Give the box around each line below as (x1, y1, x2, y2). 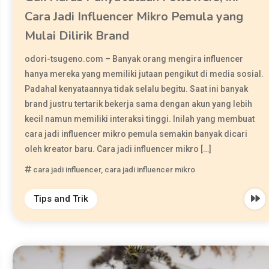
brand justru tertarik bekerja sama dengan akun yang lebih (25, 99, 253, 109)
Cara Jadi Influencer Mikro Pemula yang (25, 8, 244, 25)
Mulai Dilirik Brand (25, 28, 130, 44)
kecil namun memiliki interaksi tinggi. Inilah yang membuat (25, 114, 255, 124)
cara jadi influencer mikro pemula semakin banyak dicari (25, 129, 248, 139)
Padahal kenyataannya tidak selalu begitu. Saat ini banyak (25, 84, 249, 94)
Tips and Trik (34, 193, 89, 204)
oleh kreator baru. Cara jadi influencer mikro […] (25, 144, 212, 154)
